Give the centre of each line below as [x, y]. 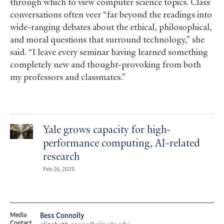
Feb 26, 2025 [58, 168]
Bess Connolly [62, 215]
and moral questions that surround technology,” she [107, 39]
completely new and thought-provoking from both [105, 64]
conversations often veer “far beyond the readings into [111, 14]
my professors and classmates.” [68, 77]
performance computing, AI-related [121, 144]
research [61, 157]
